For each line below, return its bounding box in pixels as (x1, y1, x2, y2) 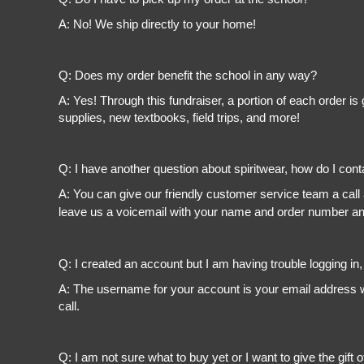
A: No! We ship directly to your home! (58, 18, 256, 32)
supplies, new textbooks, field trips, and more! (58, 111, 300, 125)
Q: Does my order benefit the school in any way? (58, 68, 317, 82)
